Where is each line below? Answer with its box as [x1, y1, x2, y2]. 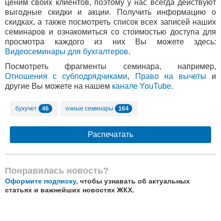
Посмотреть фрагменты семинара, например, [5, 62, 216, 71]
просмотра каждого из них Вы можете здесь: [5, 37, 216, 46]
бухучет [15, 105, 38, 112]
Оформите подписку [5, 177, 76, 185]
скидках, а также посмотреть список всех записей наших [5, 17, 216, 26]
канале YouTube [112, 81, 171, 90]
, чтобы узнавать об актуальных [76, 177, 190, 185]
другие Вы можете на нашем [5, 81, 112, 90]
